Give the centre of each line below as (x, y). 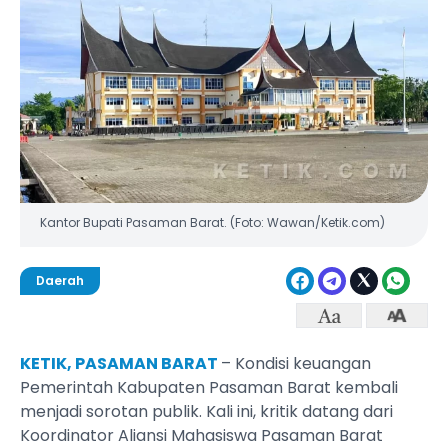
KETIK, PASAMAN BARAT (120, 364)
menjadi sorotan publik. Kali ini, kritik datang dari (206, 412)
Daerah (60, 280)
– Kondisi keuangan (296, 364)
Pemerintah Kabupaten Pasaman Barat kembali (209, 388)
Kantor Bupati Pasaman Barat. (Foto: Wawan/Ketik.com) (212, 222)
